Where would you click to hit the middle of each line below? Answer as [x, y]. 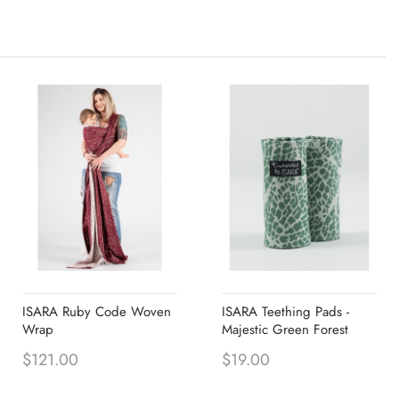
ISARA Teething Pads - [285, 311]
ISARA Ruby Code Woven [97, 311]
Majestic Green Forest [285, 329]
